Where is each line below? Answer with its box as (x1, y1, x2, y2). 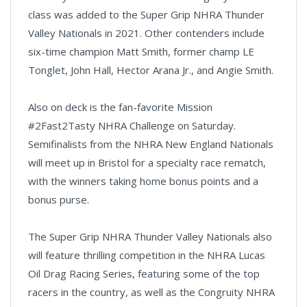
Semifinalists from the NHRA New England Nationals (28, 136, 273, 151)
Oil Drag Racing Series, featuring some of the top (28, 266, 260, 280)
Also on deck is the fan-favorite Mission (28, 99, 212, 114)
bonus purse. (28, 192, 89, 206)
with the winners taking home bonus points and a (28, 173, 258, 188)
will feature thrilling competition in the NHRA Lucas (28, 247, 265, 262)
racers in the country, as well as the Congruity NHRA (28, 284, 275, 299)
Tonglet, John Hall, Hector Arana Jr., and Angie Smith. (28, 62, 273, 77)
